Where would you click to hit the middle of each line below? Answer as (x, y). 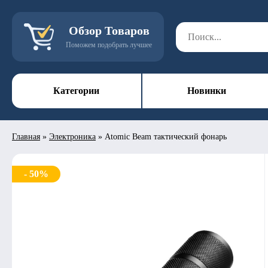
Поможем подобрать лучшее (109, 45)
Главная (26, 137)
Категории (77, 91)
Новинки (206, 91)
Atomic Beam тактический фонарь (166, 137)
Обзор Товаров (109, 31)
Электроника (72, 137)
